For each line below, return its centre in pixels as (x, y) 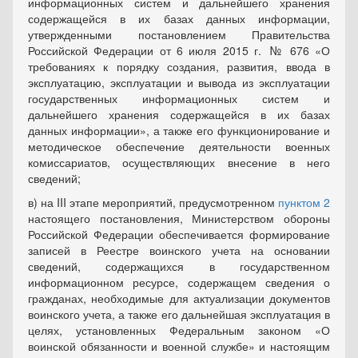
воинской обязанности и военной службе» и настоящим (179, 346)
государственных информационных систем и (179, 98)
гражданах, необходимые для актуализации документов (179, 298)
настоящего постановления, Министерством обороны (179, 218)
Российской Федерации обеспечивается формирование (179, 234)
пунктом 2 (304, 202)
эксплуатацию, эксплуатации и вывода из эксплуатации (179, 82)
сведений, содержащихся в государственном (179, 266)
